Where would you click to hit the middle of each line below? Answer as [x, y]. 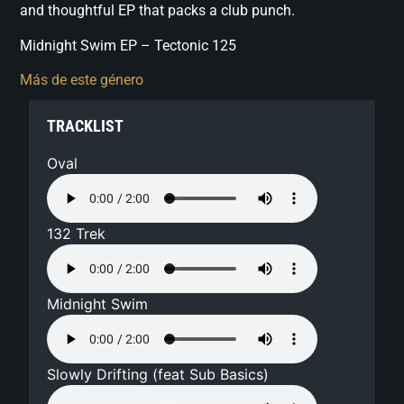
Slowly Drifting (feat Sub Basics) [158, 375]
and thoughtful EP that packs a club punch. [158, 11]
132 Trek [77, 234]
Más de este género [82, 80]
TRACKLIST [86, 126]
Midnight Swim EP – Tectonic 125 [129, 45]
